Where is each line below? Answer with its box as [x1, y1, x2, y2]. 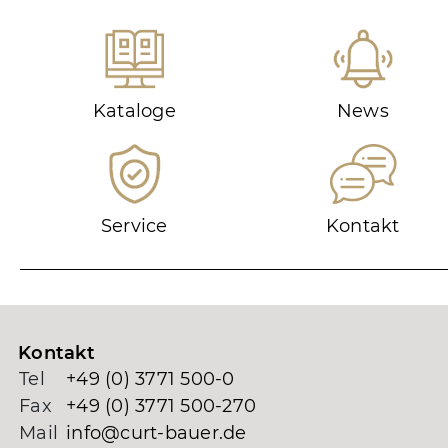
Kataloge [92, 99, 176, 122]
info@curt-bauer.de [66, 421, 247, 444]
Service [100, 214, 168, 237]
